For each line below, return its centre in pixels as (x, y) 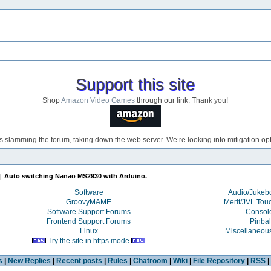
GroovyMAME (89, 202)
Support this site (135, 84)
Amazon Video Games (98, 100)
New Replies (29, 260)
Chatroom (150, 260)
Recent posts (79, 260)
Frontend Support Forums (89, 221)
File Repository (219, 260)
